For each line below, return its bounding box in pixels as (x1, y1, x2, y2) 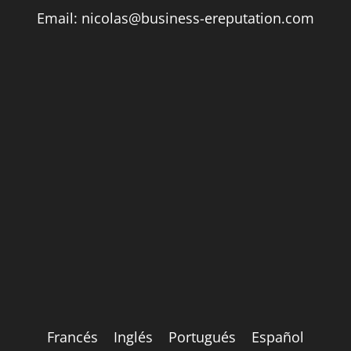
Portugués (168, 327, 236, 346)
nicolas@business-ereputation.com (81, 8, 314, 27)
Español (251, 327, 304, 346)
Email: (37, 8, 81, 27)
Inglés (114, 327, 153, 346)
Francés (47, 327, 98, 346)
